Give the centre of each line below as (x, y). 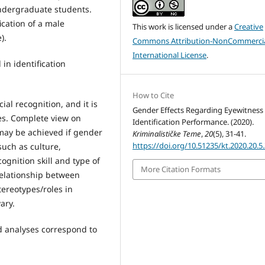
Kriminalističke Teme (167, 134)
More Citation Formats (181, 169)
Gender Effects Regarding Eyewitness (198, 110)
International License (170, 55)
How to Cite (153, 96)
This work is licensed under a (184, 27)
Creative (249, 27)
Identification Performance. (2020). (193, 122)
